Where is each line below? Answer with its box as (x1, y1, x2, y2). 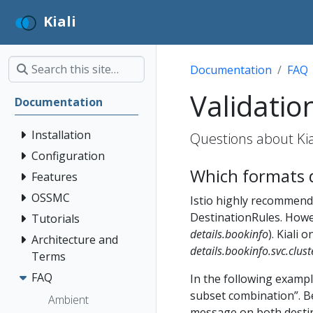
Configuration (31, 148, 105, 163)
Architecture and (31, 232, 118, 247)
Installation (31, 127, 91, 143)
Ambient (48, 291, 89, 307)
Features (31, 169, 78, 184)
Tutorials (31, 211, 80, 226)
